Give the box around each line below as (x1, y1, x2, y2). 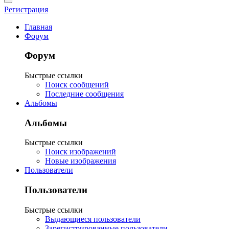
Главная (25, 22, 52, 31)
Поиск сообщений (45, 80, 109, 89)
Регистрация (4, 5, 48, 14)
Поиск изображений (45, 147, 116, 156)
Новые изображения (45, 156, 116, 166)
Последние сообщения (45, 89, 124, 98)
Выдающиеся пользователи (45, 214, 141, 223)
